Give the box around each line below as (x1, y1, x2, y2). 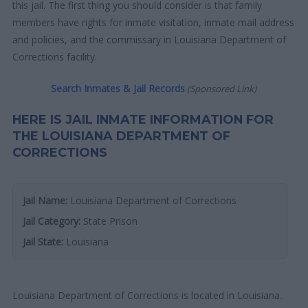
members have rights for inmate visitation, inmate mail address (12, 15, 295, 29)
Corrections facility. (12, 49, 98, 63)
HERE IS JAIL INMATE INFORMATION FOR (12, 111, 274, 126)
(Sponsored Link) (185, 82, 257, 95)
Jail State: (23, 234, 64, 248)
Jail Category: (23, 214, 81, 228)
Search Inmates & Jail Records (51, 81, 186, 95)
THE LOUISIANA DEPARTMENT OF (12, 128, 231, 143)
